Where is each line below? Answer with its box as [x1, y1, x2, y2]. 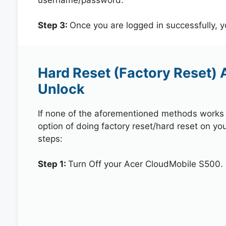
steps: [37, 133, 63, 144]
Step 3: [37, 20, 70, 30]
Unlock [37, 80, 85, 97]
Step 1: [37, 159, 68, 169]
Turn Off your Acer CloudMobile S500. [68, 159, 223, 169]
